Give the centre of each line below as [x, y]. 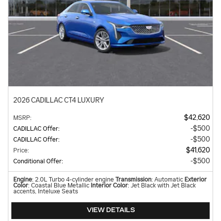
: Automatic [167, 179]
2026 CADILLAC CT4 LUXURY [59, 100]
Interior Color [109, 185]
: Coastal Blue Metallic [59, 185]
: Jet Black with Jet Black [162, 185]
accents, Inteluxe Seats [46, 191]
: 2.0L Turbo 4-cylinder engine [73, 179]
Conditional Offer [37, 161]
